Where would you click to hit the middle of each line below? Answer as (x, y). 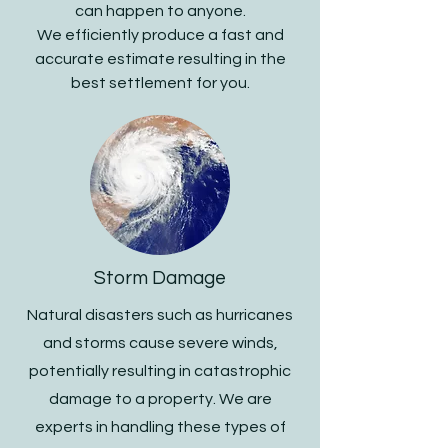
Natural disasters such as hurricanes (160, 315)
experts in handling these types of (160, 427)
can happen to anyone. (160, 11)
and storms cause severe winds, (160, 343)
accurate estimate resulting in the (160, 59)
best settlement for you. (160, 83)
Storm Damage (160, 278)
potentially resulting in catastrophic (160, 371)
